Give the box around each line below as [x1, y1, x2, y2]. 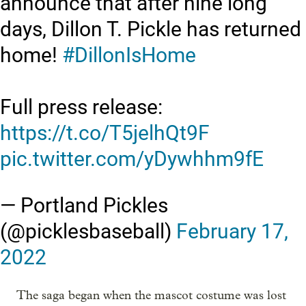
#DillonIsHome [62, 43, 196, 68]
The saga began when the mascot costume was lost [16, 288, 286, 303]
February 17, [176, 219, 288, 244]
